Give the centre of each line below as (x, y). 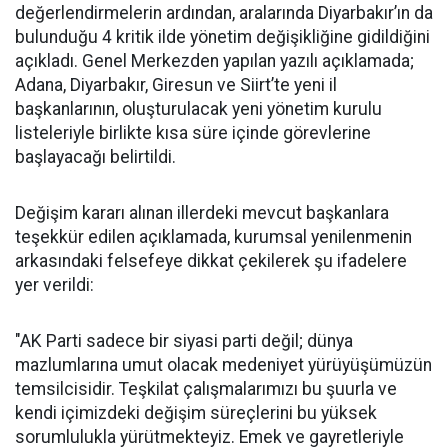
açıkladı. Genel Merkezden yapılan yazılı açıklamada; (214, 61)
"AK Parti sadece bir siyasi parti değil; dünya (184, 341)
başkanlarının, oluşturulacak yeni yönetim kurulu (198, 109)
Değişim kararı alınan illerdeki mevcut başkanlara (202, 213)
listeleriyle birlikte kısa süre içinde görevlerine (193, 133)
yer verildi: (54, 285)
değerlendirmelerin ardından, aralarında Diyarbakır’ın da (224, 13)
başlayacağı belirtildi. (95, 157)
